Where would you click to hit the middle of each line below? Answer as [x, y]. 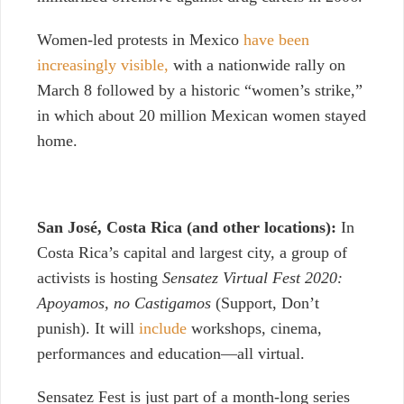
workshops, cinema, [254, 329]
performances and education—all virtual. [171, 354]
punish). [66, 329]
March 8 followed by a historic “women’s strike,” [200, 91]
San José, [72, 228]
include [163, 329]
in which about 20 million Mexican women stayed [202, 116]
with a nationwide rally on [257, 65]
